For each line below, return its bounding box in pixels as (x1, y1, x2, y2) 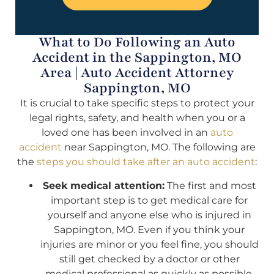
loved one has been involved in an (41, 127, 210, 139)
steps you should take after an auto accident (37, 156, 255, 168)
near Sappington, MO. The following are (61, 141, 256, 154)
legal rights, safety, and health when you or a (29, 112, 245, 124)
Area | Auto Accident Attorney (40, 64, 234, 83)
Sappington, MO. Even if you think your (54, 223, 245, 235)
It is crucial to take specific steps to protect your (20, 97, 254, 109)
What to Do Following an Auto (39, 33, 235, 52)
